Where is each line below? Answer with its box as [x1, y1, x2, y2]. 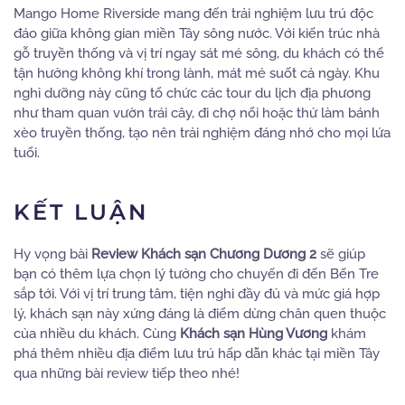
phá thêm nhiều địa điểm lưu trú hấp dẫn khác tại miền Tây [14, 344, 380, 362]
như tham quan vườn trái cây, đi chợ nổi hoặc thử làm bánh [14, 104, 380, 121]
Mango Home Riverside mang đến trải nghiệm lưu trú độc [14, 5, 373, 22]
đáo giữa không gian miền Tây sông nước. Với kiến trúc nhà [14, 24, 380, 42]
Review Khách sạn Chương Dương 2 [91, 245, 316, 262]
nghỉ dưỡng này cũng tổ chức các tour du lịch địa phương [14, 84, 371, 101]
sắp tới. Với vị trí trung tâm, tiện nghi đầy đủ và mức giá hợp [14, 285, 380, 302]
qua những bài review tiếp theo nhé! [14, 364, 240, 381]
